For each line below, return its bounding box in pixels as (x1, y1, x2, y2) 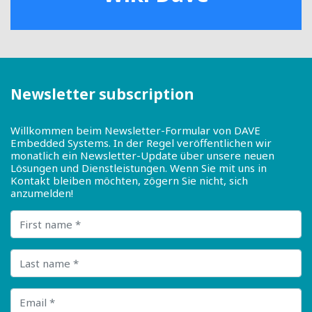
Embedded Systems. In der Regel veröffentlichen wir (10, 135, 272, 150)
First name (10, 208, 63, 223)
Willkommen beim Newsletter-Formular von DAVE (10, 123, 260, 137)
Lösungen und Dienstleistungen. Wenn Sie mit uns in (10, 160, 267, 175)
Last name (10, 247, 61, 262)
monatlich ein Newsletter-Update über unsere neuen (10, 148, 274, 162)
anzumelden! (10, 185, 73, 200)
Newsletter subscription (10, 84, 194, 104)
